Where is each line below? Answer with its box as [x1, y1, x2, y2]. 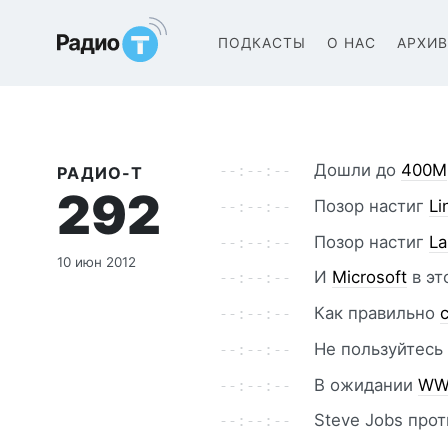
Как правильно [314, 303, 441, 323]
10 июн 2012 [57, 253, 137, 270]
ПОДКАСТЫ [217, 35, 306, 51]
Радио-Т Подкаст [56, 23, 217, 47]
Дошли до [314, 160, 402, 180]
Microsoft [332, 267, 408, 288]
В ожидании [314, 374, 419, 395]
